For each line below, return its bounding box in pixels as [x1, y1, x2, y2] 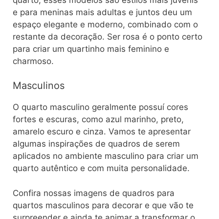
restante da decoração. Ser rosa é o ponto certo [13, 31, 202, 42]
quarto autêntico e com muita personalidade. [13, 163, 190, 174]
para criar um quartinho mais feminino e [13, 44, 169, 54]
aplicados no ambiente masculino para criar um [13, 151, 198, 161]
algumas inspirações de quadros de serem [13, 139, 180, 149]
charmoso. [13, 56, 54, 66]
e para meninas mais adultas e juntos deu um [13, 7, 192, 17]
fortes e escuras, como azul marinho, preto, [13, 114, 184, 125]
